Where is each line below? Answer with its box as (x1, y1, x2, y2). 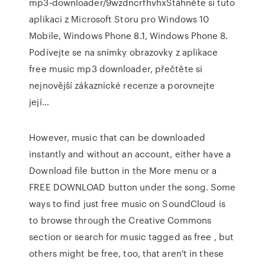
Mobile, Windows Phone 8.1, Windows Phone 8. (29, 29, 228, 42)
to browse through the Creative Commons (29, 214, 212, 227)
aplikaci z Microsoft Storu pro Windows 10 (29, 12, 209, 25)
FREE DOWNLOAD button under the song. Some (29, 180, 236, 193)
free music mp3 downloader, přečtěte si (29, 62, 203, 75)
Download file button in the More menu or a (29, 164, 217, 177)
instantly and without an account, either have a (29, 147, 231, 160)
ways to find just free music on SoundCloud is (29, 197, 225, 210)
